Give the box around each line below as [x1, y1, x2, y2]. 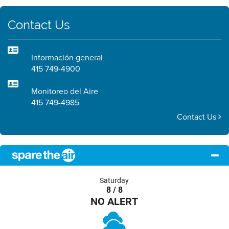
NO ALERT [90, 194, 139, 208]
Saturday [100, 176, 129, 185]
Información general [31, 52, 103, 63]
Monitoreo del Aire [31, 85, 98, 97]
